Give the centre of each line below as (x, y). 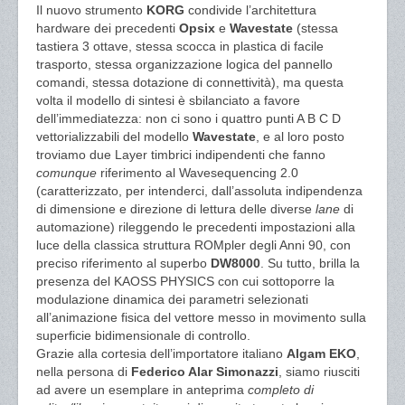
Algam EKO (321, 353)
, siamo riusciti (319, 372)
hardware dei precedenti (108, 28)
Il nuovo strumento (91, 10)
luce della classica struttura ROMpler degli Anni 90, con (193, 245)
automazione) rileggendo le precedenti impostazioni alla (196, 227)
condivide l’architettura (250, 10)
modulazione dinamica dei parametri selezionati (172, 299)
